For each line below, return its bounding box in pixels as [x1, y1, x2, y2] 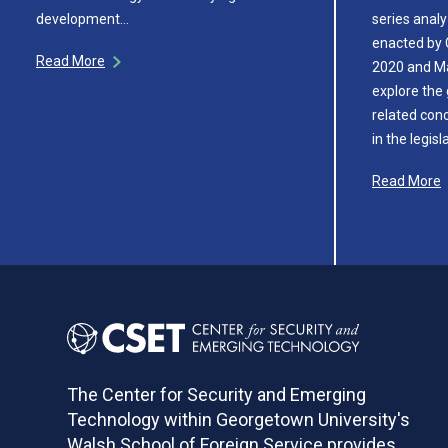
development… [36, 10, 129, 27]
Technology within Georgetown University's [67, 409, 411, 430]
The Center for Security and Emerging [67, 384, 367, 405]
